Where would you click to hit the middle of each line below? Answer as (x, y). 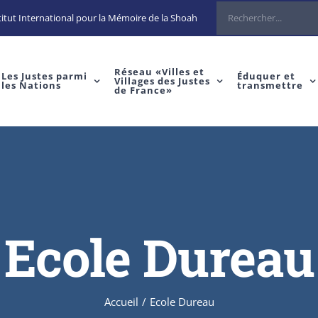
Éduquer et (266, 76)
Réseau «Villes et (159, 71)
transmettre (270, 85)
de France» (143, 90)
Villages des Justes (162, 81)
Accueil (121, 301)
